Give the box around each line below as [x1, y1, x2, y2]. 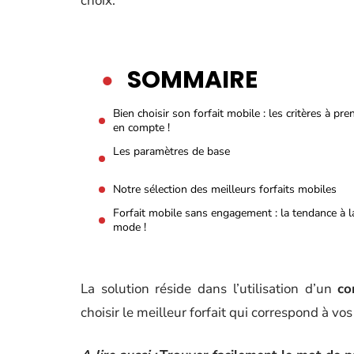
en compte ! [113, 120, 170, 135]
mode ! [113, 220, 146, 235]
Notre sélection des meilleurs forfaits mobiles [113, 182, 337, 197]
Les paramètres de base [113, 144, 230, 159]
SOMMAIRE [127, 63, 258, 96]
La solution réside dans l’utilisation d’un [81, 280, 338, 298]
